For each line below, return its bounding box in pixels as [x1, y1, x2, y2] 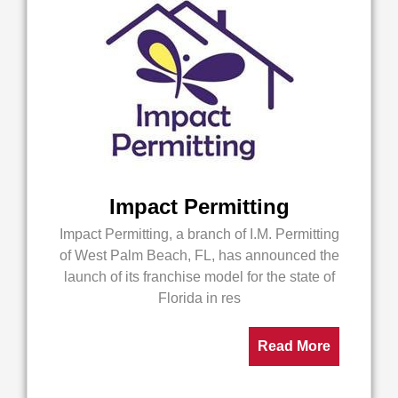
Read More [258, 338, 330, 354]
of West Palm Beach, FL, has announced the [59, 248, 339, 263]
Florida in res [157, 291, 241, 306]
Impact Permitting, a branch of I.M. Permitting [59, 227, 339, 242]
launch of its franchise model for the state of [63, 269, 335, 284]
